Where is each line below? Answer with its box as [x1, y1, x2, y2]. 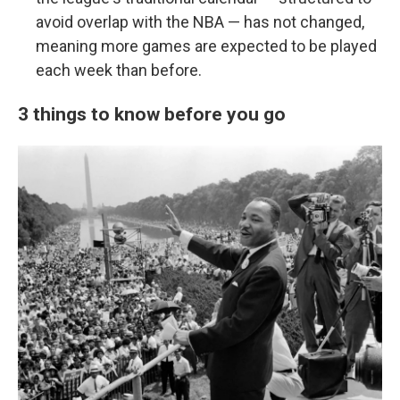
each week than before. [36, 61, 202, 79]
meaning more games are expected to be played [36, 37, 377, 55]
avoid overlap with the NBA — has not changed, [36, 12, 364, 31]
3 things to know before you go [18, 103, 286, 125]
